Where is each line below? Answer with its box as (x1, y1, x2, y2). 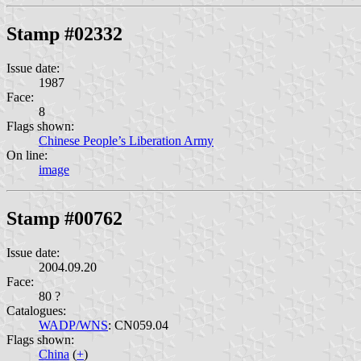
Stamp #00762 (6, 207, 122, 229)
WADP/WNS (39, 317, 108, 332)
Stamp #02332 (6, 23, 122, 44)
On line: (6, 147, 48, 162)
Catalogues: (6, 303, 66, 317)
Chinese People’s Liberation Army (39, 133, 214, 147)
